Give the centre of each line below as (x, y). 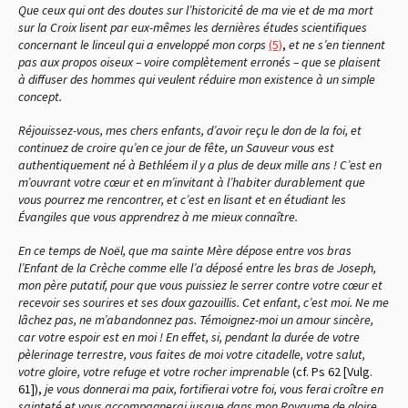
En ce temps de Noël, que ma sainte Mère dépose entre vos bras (185, 250)
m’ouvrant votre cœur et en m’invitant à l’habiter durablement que (192, 182)
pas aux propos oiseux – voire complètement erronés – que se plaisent (199, 61)
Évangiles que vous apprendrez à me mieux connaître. (158, 216)
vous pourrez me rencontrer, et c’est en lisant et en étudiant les (182, 199)
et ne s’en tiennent (336, 44)
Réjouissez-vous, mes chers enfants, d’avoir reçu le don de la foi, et (190, 130)
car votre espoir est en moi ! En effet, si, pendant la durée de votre (189, 337)
